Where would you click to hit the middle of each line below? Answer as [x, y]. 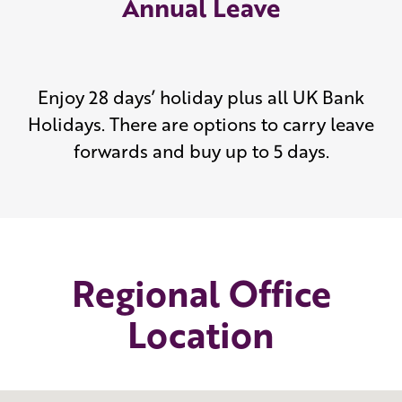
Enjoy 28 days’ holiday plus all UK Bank [201, 97]
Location [201, 334]
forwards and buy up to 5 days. [201, 151]
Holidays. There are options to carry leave [201, 124]
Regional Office [201, 293]
